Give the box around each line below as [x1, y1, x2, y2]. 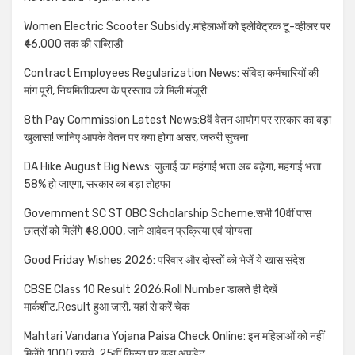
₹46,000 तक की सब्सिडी [24, 37, 123, 52]
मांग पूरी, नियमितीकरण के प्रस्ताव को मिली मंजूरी [24, 84, 207, 98]
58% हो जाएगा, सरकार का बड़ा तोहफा [24, 177, 170, 192]
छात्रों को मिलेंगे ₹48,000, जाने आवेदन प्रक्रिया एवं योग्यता [24, 224, 252, 239]
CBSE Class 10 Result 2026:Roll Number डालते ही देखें [24, 283, 277, 297]
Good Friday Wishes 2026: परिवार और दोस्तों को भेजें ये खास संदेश [24, 254, 305, 268]
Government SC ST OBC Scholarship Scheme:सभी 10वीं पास [24, 207, 311, 221]
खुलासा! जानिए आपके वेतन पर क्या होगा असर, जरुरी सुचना [24, 131, 248, 145]
